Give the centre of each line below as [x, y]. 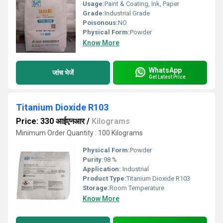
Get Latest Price [167, 77]
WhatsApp [165, 70]
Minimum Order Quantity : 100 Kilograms [79, 133]
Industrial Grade [127, 13]
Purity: [93, 160]
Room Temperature [137, 188]
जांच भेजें [63, 72]
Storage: [96, 188]
